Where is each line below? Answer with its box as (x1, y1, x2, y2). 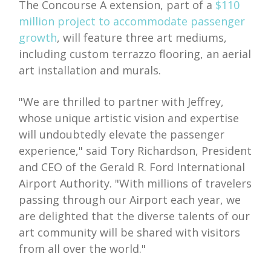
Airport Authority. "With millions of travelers (19, 175, 252, 191)
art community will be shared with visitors (19, 224, 241, 240)
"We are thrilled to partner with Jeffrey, (19, 94, 224, 109)
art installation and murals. (19, 62, 162, 77)
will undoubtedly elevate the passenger (19, 126, 225, 142)
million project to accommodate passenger (19, 13, 246, 28)
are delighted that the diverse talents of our (19, 208, 250, 223)
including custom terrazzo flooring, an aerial (19, 46, 252, 61)
